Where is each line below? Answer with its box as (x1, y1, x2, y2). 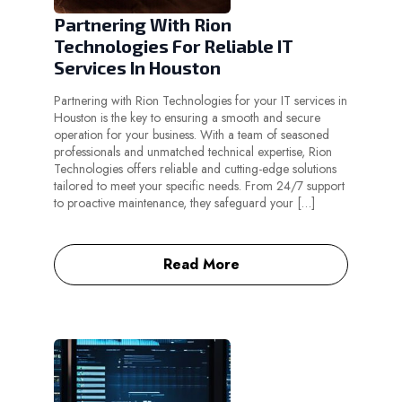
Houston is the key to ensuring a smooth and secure (54, 109, 320, 127)
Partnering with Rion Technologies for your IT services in (54, 92, 347, 110)
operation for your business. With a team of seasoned (54, 126, 329, 144)
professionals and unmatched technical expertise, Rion (54, 143, 332, 162)
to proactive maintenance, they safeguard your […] (54, 194, 315, 213)
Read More (162, 254, 240, 275)
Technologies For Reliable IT (54, 35, 293, 57)
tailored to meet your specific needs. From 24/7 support (54, 177, 345, 196)
